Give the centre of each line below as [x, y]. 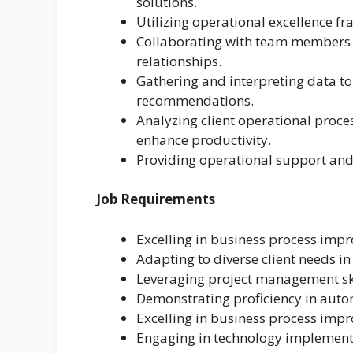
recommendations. [195, 100]
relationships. [179, 61]
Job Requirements [156, 199]
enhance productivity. [204, 139]
